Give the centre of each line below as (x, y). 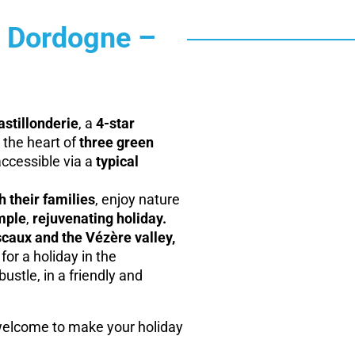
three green (116, 142)
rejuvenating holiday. (99, 218)
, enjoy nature (137, 199)
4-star (115, 123)
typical (117, 161)
